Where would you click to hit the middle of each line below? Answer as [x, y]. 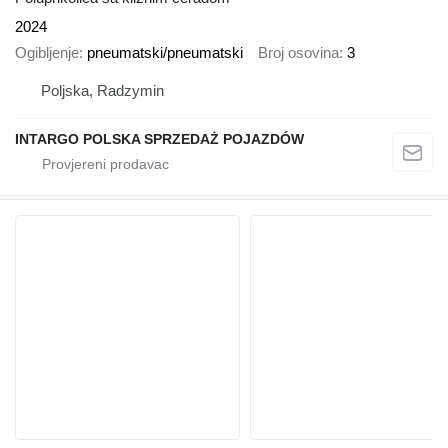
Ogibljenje [47, 53]
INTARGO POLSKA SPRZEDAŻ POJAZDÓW [159, 138]
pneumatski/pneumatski [165, 53]
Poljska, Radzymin [102, 90]
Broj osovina [298, 53]
